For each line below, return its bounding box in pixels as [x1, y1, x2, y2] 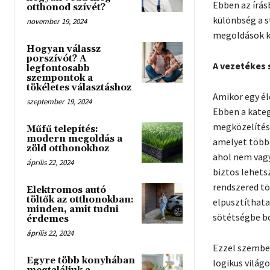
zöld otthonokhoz [27, 142, 109, 154]
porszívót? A [27, 52, 86, 64]
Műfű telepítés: [27, 123, 98, 135]
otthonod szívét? [27, 1, 105, 13]
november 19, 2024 [27, 16, 87, 27]
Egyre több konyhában [27, 254, 135, 266]
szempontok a [27, 72, 93, 84]
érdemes [27, 213, 69, 225]
